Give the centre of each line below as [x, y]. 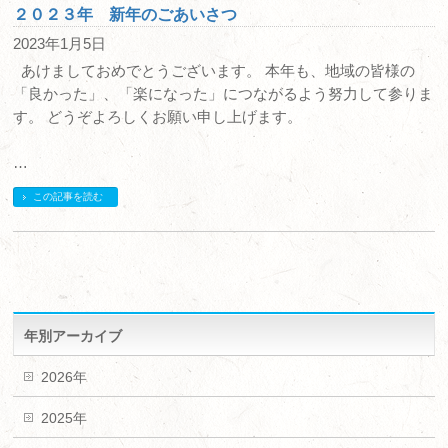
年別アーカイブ [73, 336]
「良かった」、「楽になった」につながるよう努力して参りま [223, 93]
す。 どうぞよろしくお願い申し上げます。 [158, 116]
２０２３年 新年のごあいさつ [125, 14]
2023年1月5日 [60, 43]
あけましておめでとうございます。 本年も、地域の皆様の [214, 70]
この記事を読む [68, 196]
